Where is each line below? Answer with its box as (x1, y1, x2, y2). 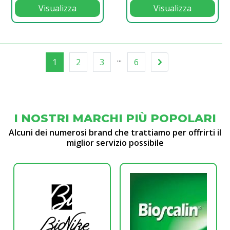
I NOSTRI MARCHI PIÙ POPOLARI (14, 111, 216, 125)
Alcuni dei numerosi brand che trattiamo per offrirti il (9, 126, 221, 138)
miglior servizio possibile (66, 137, 164, 148)
